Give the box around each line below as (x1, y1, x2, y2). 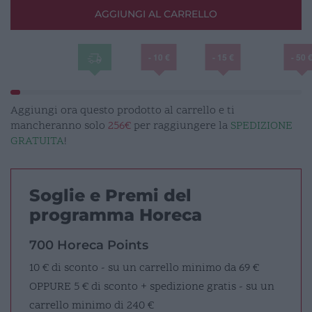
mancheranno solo (10, 118, 108, 134)
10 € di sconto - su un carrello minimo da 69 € (29, 260, 259, 276)
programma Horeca (29, 204, 202, 225)
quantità (10, 10, 45, 25)
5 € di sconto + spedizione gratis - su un (71, 279, 274, 295)
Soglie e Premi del (29, 185, 192, 205)
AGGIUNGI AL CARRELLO (95, 8, 217, 21)
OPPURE (29, 279, 71, 295)
